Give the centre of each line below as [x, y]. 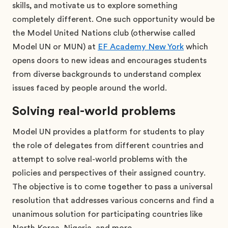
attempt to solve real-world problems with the [100, 159]
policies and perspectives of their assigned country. [109, 173]
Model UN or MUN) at [55, 47]
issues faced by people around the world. [91, 88]
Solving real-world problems [94, 111]
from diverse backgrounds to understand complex [107, 74]
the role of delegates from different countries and [108, 145]
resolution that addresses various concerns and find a [113, 200]
